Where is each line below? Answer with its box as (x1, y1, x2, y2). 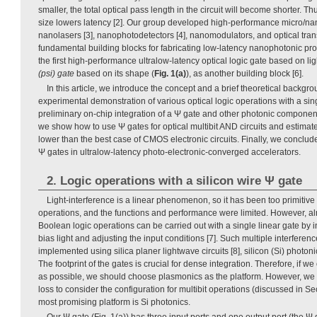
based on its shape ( (74, 68, 154, 79)
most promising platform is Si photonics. (38, 296, 190, 307)
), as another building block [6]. (186, 68, 304, 79)
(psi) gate (38, 68, 74, 79)
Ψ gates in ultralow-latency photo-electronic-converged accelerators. (38, 146, 301, 157)
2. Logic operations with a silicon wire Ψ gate (46, 173, 302, 188)
